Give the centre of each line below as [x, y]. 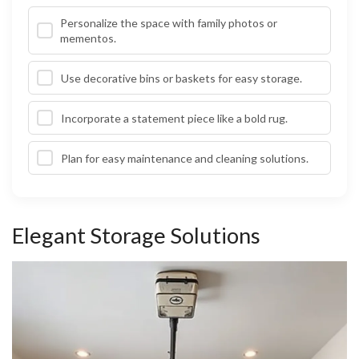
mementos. [89, 38]
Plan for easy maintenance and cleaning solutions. [185, 158]
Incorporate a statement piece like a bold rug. [174, 118]
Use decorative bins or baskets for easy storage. [182, 78]
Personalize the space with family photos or [169, 23]
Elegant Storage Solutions [136, 236]
